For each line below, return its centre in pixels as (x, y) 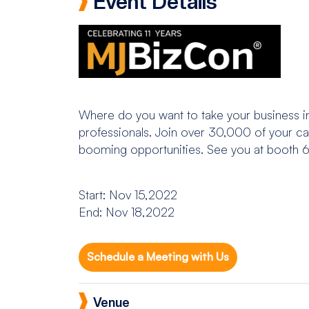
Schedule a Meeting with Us (158, 257)
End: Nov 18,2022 (127, 212)
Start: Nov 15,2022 (128, 195)
